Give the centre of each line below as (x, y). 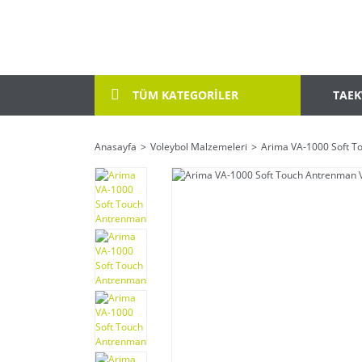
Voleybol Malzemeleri (199, 146)
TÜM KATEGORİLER (184, 95)
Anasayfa (116, 146)
